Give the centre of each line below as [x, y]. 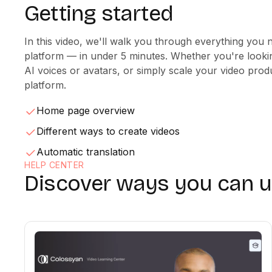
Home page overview [86, 110]
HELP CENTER [54, 165]
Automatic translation [86, 152]
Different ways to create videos [108, 131]
